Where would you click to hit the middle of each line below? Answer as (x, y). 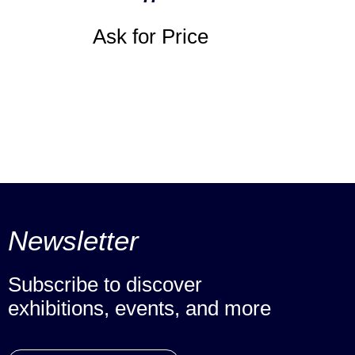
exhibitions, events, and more (139, 308)
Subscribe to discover (105, 284)
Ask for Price (151, 36)
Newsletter (73, 240)
